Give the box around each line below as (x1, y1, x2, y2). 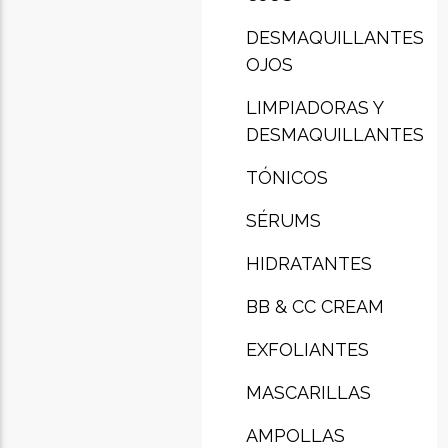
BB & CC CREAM (245, 295, 384, 317)
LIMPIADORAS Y (245, 96, 383, 118)
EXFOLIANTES (245, 338, 369, 360)
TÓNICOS (245, 166, 328, 188)
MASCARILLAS (245, 381, 371, 403)
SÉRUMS (245, 209, 321, 231)
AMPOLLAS (245, 424, 345, 446)
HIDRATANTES (245, 252, 372, 274)
